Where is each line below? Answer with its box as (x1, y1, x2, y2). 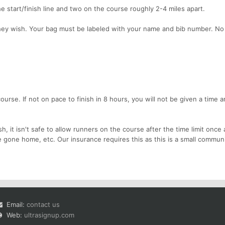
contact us (27, 200, 60, 208)
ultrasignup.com (24, 210, 74, 219)
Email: (7, 200, 27, 208)
